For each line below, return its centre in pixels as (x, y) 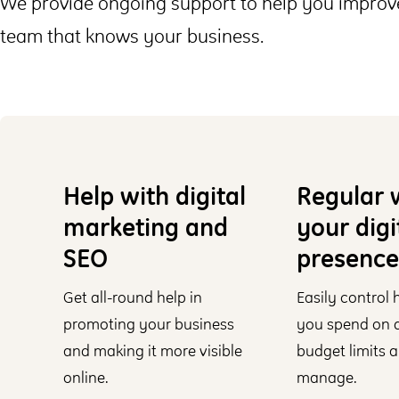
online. (86, 377)
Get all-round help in (133, 297)
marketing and (146, 226)
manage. (326, 377)
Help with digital (155, 195)
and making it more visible (153, 350)
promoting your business (149, 323)
